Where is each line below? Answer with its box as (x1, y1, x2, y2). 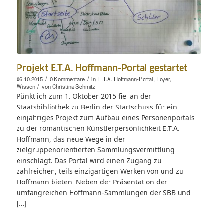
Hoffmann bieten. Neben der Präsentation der (16, 177, 167, 186)
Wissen (16, 82, 35, 90)
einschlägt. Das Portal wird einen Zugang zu (16, 155, 162, 165)
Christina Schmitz (52, 82, 95, 90)
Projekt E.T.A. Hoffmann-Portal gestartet (16, 64, 187, 73)
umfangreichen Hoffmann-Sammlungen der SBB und (16, 187, 191, 197)
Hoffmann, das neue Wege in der (16, 134, 125, 144)
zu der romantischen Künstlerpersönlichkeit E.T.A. (16, 123, 180, 133)
